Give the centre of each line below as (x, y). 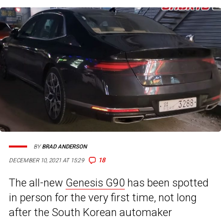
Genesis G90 (95, 183)
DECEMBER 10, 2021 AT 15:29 (46, 161)
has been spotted (167, 183)
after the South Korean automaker (91, 213)
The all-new (37, 183)
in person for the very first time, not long (103, 198)
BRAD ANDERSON (64, 147)
